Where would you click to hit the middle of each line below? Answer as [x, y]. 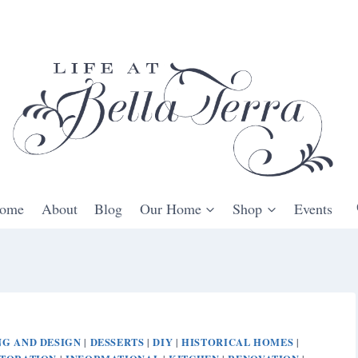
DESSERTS [117, 342]
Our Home [170, 208]
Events [313, 208]
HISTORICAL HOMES [238, 342]
